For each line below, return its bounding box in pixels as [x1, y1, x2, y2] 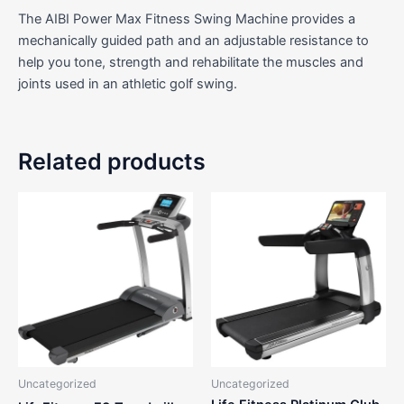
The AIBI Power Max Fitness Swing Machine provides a [18, 10, 355, 27]
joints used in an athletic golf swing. [18, 75, 237, 92]
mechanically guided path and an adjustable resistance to [18, 32, 369, 49]
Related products [18, 148, 206, 176]
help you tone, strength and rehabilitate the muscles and [18, 53, 363, 70]
